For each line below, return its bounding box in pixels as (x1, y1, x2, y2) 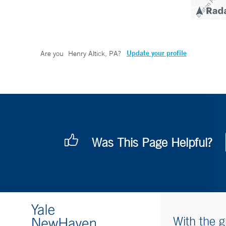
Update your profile (126, 48, 187, 58)
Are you (40, 49, 66, 59)
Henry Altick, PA (68, 49, 118, 59)
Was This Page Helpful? (92, 135, 212, 150)
